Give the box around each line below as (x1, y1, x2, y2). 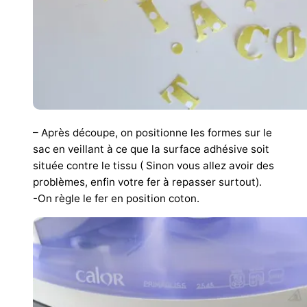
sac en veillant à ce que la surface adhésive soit (33, 142, 269, 156)
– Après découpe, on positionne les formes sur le (33, 125, 272, 139)
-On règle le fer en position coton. (33, 191, 199, 205)
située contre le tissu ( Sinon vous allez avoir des (33, 158, 274, 172)
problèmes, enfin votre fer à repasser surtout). (33, 175, 262, 188)
